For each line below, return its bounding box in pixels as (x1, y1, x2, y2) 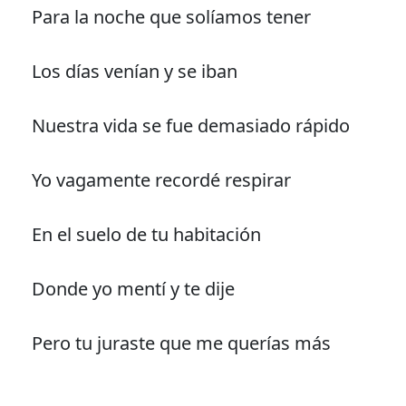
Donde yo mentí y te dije (31, 276, 235, 302)
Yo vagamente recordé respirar (31, 168, 291, 193)
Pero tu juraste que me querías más (31, 331, 331, 356)
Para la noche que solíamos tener (31, 5, 311, 30)
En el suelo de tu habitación (31, 222, 261, 247)
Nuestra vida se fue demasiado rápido (31, 113, 350, 139)
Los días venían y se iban (31, 59, 237, 84)
